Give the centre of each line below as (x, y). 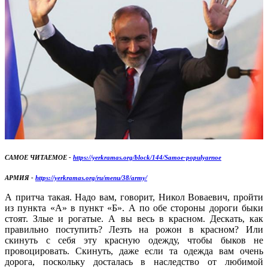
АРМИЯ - (20, 178)
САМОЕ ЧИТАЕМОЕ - (39, 158)
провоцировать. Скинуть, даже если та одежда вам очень (134, 251)
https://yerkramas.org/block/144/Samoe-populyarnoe (147, 158)
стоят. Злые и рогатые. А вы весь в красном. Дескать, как (134, 219)
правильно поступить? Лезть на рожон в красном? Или (134, 230)
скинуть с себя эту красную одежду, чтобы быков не (134, 240)
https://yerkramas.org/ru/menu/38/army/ (91, 178)
